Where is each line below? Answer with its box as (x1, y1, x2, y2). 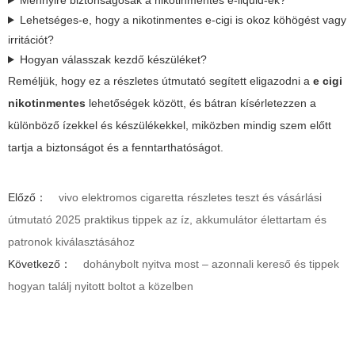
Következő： (8, 257, 71, 270)
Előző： (8, 190, 47, 204)
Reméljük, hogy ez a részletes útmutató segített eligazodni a (8, 74, 313, 87)
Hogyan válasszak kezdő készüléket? (19, 52, 207, 66)
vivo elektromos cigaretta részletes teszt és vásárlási (59, 190, 322, 204)
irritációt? (8, 32, 54, 46)
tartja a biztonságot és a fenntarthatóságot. (8, 140, 223, 154)
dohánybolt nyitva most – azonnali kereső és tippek (83, 257, 339, 270)
